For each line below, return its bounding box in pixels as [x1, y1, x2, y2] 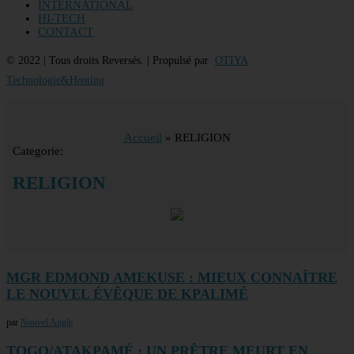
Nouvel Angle [21, 317, 73, 329]
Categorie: [13, 145, 63, 157]
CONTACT [38, 25, 93, 38]
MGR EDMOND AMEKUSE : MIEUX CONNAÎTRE [6, 269, 337, 286]
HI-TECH [38, 12, 85, 24]
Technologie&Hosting [6, 74, 104, 86]
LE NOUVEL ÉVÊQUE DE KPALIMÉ [6, 286, 248, 303]
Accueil [123, 131, 162, 144]
